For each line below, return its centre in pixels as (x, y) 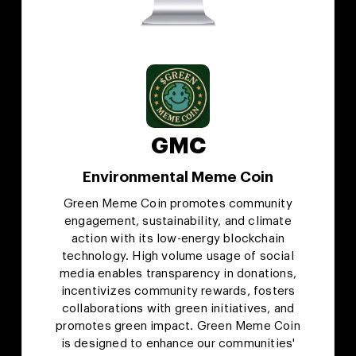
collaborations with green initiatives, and (178, 309)
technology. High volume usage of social (178, 257)
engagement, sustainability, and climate (178, 222)
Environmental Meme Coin (178, 177)
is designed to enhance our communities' (178, 344)
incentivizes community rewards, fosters (178, 292)
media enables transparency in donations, (178, 274)
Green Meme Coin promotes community (178, 204)
